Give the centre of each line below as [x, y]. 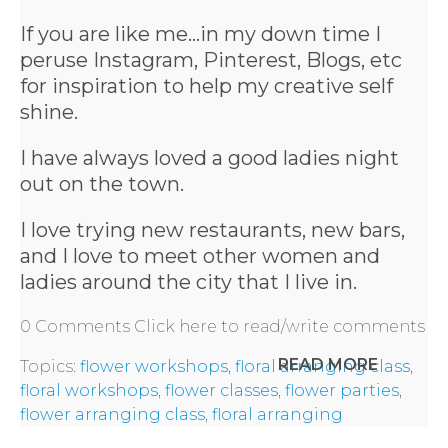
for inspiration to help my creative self [206, 86]
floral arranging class [322, 367]
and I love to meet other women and [200, 256]
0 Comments [77, 327]
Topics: [50, 367]
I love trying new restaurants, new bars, [212, 230]
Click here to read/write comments [279, 327]
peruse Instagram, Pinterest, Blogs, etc [211, 60]
